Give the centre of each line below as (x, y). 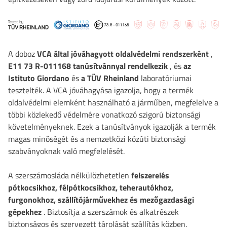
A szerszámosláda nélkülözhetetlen (70, 175)
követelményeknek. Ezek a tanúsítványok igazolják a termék (112, 126)
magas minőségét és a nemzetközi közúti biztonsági (97, 139)
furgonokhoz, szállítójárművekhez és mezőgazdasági (101, 199)
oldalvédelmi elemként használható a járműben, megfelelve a (113, 102)
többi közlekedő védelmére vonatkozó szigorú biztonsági (104, 114)
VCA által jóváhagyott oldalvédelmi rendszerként (123, 53)
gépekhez (25, 212)
